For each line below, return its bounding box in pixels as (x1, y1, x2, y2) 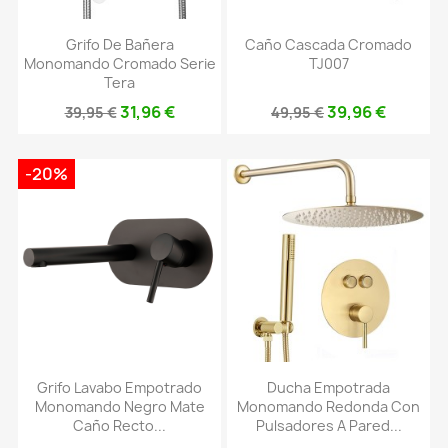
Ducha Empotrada (267, 378, 390, 398)
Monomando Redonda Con (237, 397, 420, 417)
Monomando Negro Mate (34, 397, 205, 417)
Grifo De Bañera (65, 35, 174, 55)
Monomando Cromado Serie (23, 54, 216, 74)
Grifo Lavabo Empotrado (37, 378, 202, 398)
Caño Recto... (73, 416, 166, 436)
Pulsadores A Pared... (255, 416, 402, 436)
